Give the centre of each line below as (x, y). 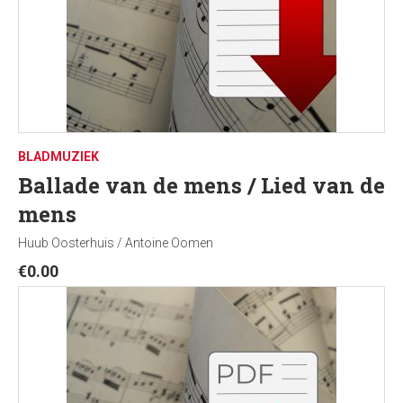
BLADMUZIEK (58, 157)
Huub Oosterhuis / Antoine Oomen (116, 243)
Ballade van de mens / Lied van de (201, 185)
